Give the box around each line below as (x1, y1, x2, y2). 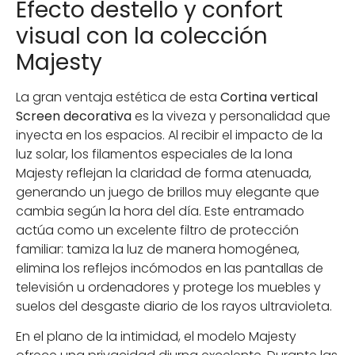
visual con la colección (16, 20, 268, 52)
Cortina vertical (220, 87, 318, 106)
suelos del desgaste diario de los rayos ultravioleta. (16, 296, 332, 315)
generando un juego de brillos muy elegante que (16, 182, 319, 201)
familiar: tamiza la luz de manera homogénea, (16, 239, 300, 258)
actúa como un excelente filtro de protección (16, 220, 299, 239)
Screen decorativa (16, 106, 132, 125)
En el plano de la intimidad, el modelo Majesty (16, 327, 296, 345)
